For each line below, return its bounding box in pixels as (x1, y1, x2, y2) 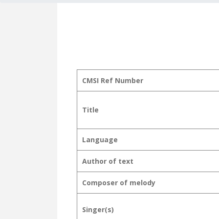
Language (82, 135, 118, 144)
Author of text (82, 156, 133, 166)
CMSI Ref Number (82, 76, 143, 85)
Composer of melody (82, 178, 155, 187)
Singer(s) (82, 205, 114, 214)
